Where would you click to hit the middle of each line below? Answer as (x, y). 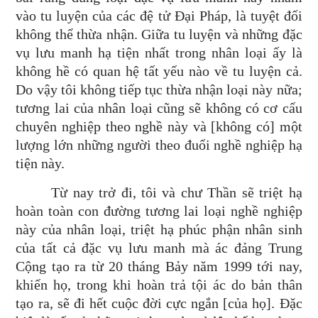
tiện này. (40, 163)
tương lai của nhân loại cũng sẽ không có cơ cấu (159, 108)
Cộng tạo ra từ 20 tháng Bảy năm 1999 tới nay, (159, 266)
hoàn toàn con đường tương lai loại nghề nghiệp (159, 211)
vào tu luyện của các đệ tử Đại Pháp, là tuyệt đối (159, 16)
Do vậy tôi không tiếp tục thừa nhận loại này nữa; (159, 89)
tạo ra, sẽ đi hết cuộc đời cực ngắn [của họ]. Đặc (159, 303)
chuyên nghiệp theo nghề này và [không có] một (159, 126)
